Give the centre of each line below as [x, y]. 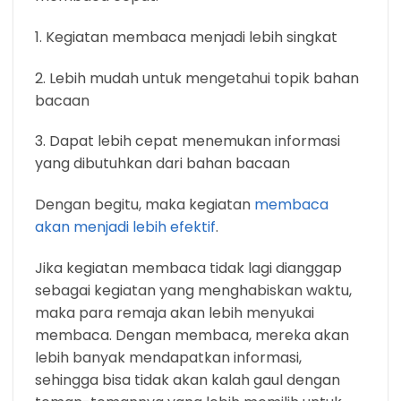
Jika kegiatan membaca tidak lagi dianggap [188, 268]
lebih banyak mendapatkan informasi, [168, 357]
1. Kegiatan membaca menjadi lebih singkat [186, 37]
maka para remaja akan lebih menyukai [175, 312]
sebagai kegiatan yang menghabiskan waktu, [193, 290]
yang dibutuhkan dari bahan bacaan [162, 164]
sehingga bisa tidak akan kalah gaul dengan [188, 380]
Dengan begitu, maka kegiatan [145, 205]
